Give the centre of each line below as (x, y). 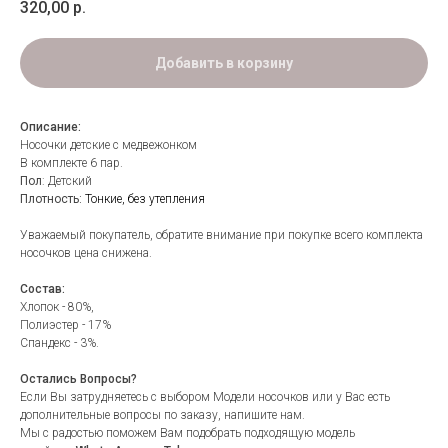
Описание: (50, 127)
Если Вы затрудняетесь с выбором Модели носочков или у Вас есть (205, 397)
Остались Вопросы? (78, 379)
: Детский (67, 181)
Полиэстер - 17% (65, 325)
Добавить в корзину (224, 63)
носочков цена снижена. (86, 253)
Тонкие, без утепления (145, 199)
